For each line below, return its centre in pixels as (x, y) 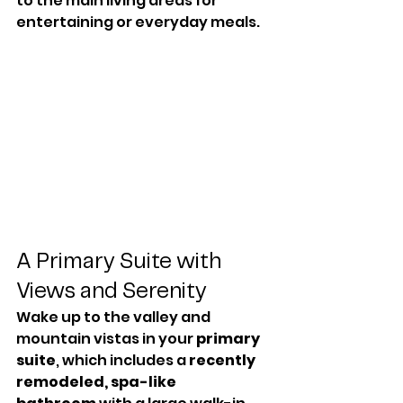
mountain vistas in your (106, 339)
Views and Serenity (112, 292)
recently (224, 361)
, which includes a (122, 361)
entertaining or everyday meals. (138, 22)
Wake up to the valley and (115, 318)
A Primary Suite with (121, 263)
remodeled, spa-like (98, 382)
